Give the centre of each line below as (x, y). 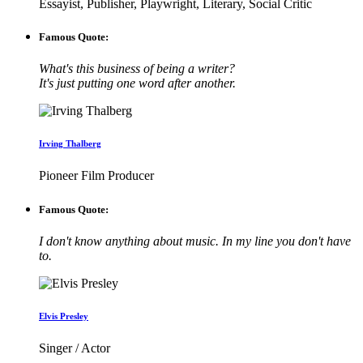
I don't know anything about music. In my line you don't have (195, 241)
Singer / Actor (75, 348)
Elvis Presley (64, 316)
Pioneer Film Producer (96, 176)
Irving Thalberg (70, 144)
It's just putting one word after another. (137, 83)
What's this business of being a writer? (137, 69)
